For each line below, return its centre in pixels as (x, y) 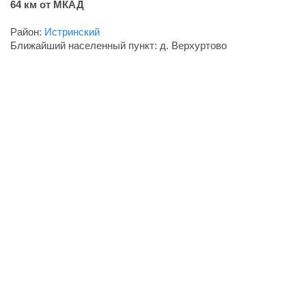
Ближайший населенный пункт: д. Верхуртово (119, 46)
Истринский (72, 32)
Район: (27, 32)
